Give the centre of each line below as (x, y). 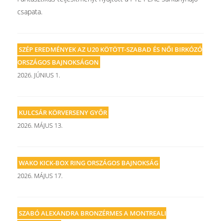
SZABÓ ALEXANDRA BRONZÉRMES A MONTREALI (92, 213)
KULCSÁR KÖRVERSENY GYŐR (63, 112)
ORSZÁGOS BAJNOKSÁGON (58, 62)
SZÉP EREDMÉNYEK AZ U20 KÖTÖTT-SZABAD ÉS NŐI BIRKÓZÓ (110, 49)
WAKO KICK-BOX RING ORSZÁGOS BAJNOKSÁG (89, 163)
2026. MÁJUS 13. (40, 125)
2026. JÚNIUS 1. (39, 75)
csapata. (30, 12)
